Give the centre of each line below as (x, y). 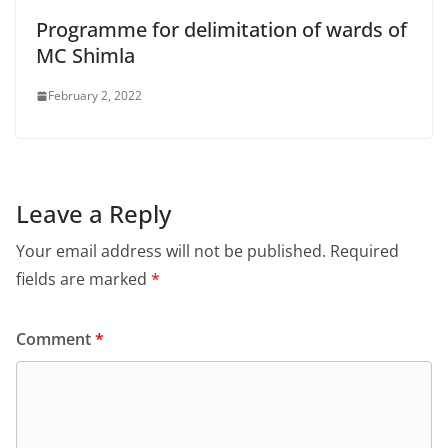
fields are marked (83, 279)
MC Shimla (85, 56)
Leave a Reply (93, 214)
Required (364, 251)
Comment (55, 339)
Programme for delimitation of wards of (221, 30)
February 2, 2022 (95, 96)
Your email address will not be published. (171, 251)
